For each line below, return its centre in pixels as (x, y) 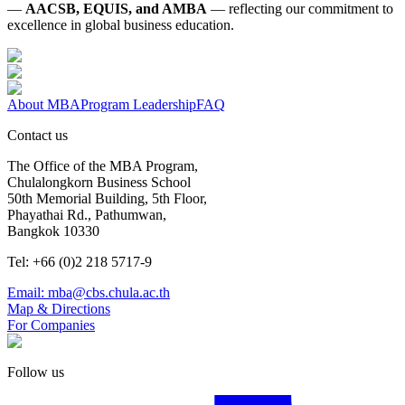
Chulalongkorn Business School (99, 182)
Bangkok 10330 (53, 231)
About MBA (44, 104)
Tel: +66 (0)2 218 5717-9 (80, 261)
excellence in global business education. (121, 24)
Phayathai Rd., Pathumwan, (87, 214)
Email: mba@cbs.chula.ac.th (89, 292)
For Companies (51, 325)
